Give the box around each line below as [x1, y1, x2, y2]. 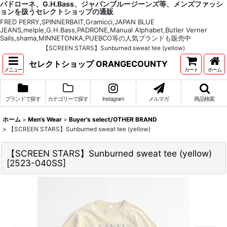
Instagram [102, 95, 124, 102]
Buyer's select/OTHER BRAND [69, 116, 157, 123]
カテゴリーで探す [47, 95, 88, 102]
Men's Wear [28, 116, 62, 123]
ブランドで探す [5, 95, 41, 102]
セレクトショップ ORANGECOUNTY [29, 58, 168, 69]
